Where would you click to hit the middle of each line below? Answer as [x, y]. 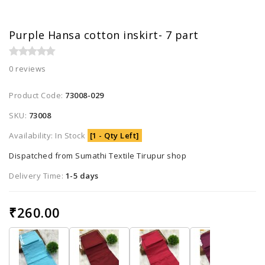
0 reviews [28, 69]
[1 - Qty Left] [114, 136]
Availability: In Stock [48, 136]
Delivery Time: [37, 176]
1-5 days [82, 176]
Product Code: [37, 96]
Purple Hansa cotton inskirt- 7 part [104, 35]
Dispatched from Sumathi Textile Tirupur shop [98, 156]
